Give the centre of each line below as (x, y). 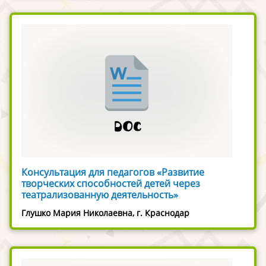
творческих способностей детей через (111, 183)
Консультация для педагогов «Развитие (113, 172)
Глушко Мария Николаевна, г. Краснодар (105, 213)
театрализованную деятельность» (100, 194)
